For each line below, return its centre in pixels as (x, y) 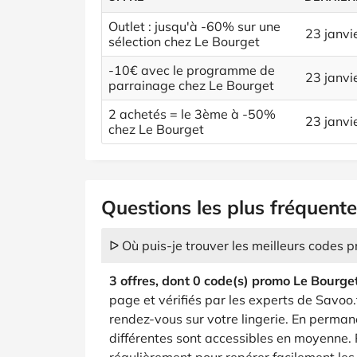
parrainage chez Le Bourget (191, 85)
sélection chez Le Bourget (184, 41)
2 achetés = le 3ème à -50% (192, 114)
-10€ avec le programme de (192, 70)
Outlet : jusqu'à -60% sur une (194, 26)
